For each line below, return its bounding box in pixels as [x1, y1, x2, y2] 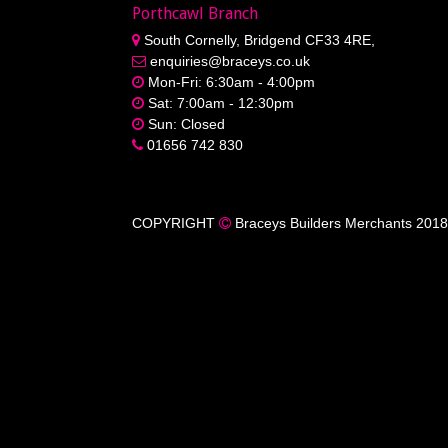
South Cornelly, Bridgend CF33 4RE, [140, 31, 375, 48]
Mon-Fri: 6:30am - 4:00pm [144, 73, 315, 90]
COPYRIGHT [132, 215, 219, 232]
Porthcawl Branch [132, 3, 258, 23]
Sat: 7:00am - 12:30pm [144, 94, 294, 111]
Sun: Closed [144, 115, 225, 132]
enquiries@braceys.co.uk [146, 52, 310, 69]
